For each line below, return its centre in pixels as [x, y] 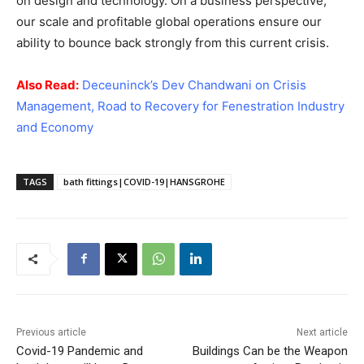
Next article [322, 332]
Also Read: [48, 84]
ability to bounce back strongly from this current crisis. [173, 42]
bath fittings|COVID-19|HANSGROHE [144, 181]
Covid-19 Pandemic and [80, 351]
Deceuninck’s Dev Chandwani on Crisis [194, 84]
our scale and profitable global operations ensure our [169, 21]
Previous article [51, 332]
